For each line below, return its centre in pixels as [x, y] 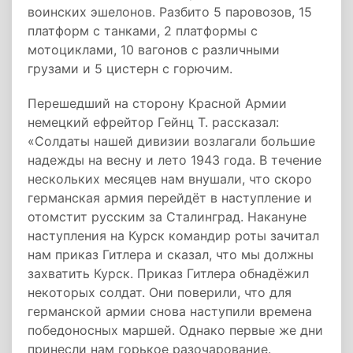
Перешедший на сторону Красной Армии [157, 103]
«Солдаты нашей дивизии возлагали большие [171, 141]
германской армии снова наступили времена [170, 311]
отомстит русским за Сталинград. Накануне [167, 217]
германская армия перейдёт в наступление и [170, 198]
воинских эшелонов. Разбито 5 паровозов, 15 [170, 12]
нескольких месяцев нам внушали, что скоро [170, 179]
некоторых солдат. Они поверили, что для [160, 292]
